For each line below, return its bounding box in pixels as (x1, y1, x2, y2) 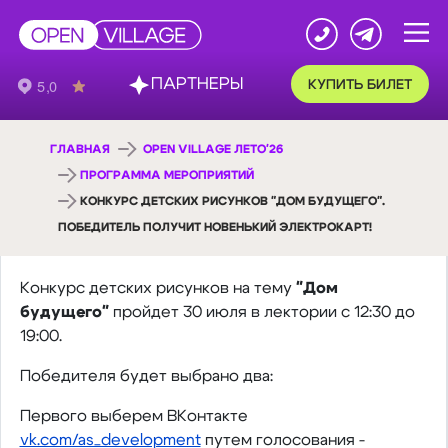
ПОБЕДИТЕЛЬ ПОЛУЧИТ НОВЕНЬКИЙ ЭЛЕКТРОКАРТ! (58, 221, 372, 233)
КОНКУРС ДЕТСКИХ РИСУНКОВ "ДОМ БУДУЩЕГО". (80, 195, 386, 207)
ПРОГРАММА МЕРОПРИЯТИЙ (80, 169, 255, 181)
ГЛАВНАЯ (50, 143, 110, 155)
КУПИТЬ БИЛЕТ (256, 64, 344, 77)
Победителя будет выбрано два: (19, 368, 273, 384)
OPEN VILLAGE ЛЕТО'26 (143, 143, 284, 155)
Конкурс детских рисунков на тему (19, 280, 296, 296)
